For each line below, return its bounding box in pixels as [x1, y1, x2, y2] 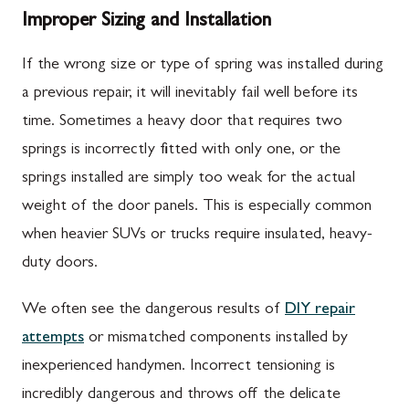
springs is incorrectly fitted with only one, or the [22, 142, 341, 159]
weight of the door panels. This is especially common [22, 198, 372, 215]
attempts [22, 330, 84, 347]
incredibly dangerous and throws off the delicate [22, 386, 341, 404]
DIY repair [285, 301, 355, 319]
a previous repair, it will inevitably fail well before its [22, 85, 358, 102]
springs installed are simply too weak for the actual [22, 170, 355, 187]
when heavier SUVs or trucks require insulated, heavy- [22, 226, 372, 244]
